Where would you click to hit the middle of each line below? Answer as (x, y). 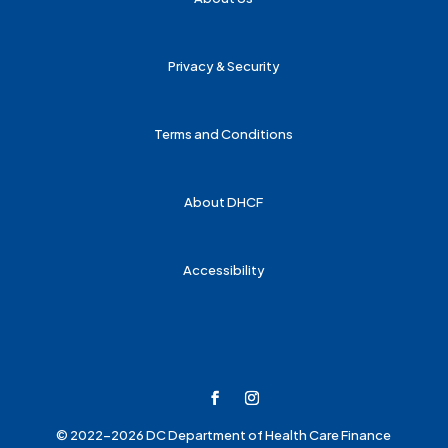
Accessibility (223, 270)
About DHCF (224, 202)
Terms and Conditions (224, 134)
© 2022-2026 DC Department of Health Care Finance (224, 434)
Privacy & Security (223, 65)
